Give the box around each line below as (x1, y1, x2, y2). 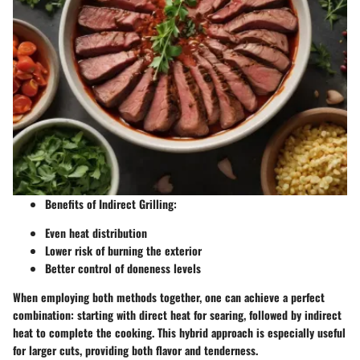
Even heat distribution (45, 223, 147, 241)
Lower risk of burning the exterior (45, 241, 202, 259)
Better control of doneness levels (45, 259, 201, 276)
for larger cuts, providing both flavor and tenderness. (13, 341, 258, 358)
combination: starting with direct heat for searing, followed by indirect (13, 305, 342, 323)
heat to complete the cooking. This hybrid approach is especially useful (13, 323, 346, 341)
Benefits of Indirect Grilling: (45, 194, 177, 212)
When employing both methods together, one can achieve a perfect (13, 288, 325, 305)
